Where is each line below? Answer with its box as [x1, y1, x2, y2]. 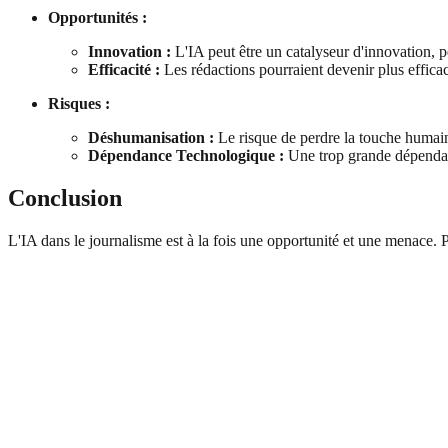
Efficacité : [88, 61, 160, 78]
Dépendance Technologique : [88, 147, 284, 164]
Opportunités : [48, 9, 147, 26]
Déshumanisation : [88, 129, 214, 146]
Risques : [48, 95, 110, 112]
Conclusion [8, 184, 122, 211]
